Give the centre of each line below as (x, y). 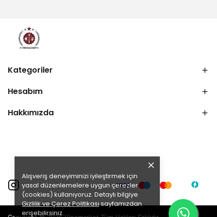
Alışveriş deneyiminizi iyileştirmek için (80, 176)
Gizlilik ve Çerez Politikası (61, 204)
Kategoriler (30, 70)
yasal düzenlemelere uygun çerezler (80, 185)
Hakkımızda (31, 113)
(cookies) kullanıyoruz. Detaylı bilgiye (80, 194)
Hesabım (25, 91)
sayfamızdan (121, 204)
